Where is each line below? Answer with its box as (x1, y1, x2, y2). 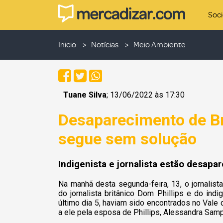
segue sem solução (58, 129, 197, 148)
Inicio (58, 40, 76, 49)
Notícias (91, 40, 118, 49)
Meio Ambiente (133, 40, 186, 49)
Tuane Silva (63, 90, 107, 100)
